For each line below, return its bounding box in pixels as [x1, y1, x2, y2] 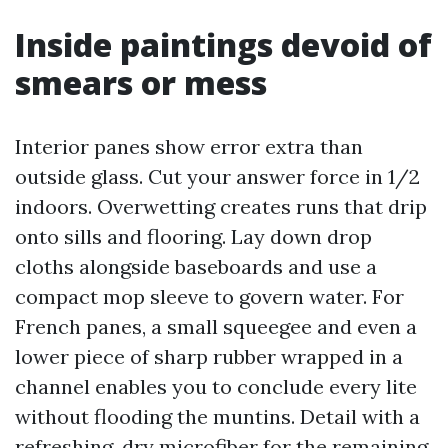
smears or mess [15, 61, 267, 104]
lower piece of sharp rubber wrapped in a [15, 344, 403, 369]
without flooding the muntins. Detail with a [15, 404, 420, 429]
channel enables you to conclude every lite [15, 374, 417, 399]
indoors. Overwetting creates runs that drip [15, 194, 427, 219]
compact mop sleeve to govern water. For [15, 284, 404, 309]
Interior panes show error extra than [15, 134, 363, 159]
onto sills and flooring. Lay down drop [15, 224, 372, 249]
